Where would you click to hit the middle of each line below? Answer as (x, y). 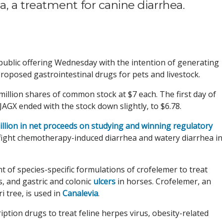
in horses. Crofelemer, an (163, 181)
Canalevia (80, 193)
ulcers (104, 181)
